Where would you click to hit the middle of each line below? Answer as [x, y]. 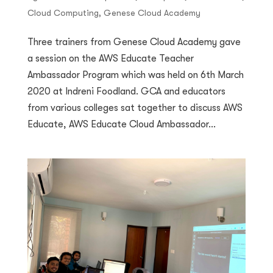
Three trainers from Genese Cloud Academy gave [134, 42]
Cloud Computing [63, 12]
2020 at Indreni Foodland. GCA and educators [126, 91]
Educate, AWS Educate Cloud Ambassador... [121, 124]
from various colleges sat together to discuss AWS [135, 108]
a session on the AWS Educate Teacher [110, 58]
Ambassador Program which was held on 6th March [135, 75]
